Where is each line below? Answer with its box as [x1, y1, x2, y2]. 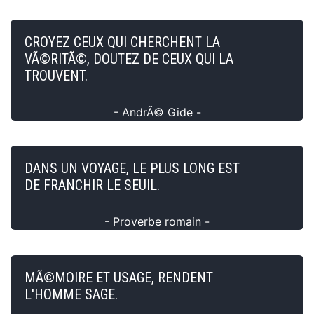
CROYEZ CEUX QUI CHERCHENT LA [25, 33, 220, 50]
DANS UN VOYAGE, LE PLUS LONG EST [25, 159, 240, 177]
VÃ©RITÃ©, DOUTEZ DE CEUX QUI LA [25, 50, 233, 67]
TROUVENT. [25, 67, 88, 84]
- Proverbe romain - [104, 214, 210, 228]
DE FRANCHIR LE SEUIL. [25, 176, 160, 193]
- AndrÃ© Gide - [113, 104, 201, 119]
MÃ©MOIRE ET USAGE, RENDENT [25, 268, 213, 286]
